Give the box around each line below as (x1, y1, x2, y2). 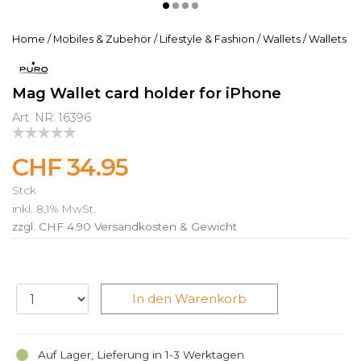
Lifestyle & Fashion (160, 32, 255, 45)
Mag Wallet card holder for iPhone (12, 83, 281, 102)
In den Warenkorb (131, 291, 247, 307)
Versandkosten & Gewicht (94, 220, 237, 234)
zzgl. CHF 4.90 (12, 220, 91, 234)
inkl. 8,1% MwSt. (12, 201, 96, 215)
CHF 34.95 (12, 151, 128, 181)
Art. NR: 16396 (12, 110, 91, 125)
